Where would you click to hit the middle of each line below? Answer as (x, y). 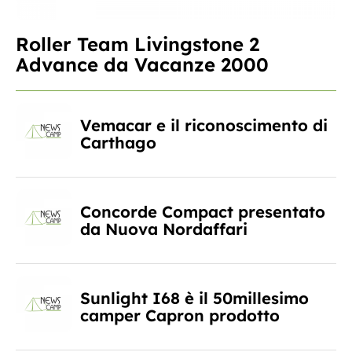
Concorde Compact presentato (203, 211)
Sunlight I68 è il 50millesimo (194, 298)
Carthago (118, 142)
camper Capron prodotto (180, 315)
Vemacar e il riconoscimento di (204, 125)
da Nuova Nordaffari (164, 229)
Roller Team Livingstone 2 (137, 44)
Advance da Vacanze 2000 (142, 65)
